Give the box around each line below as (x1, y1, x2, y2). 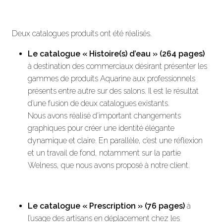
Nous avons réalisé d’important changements (28, 111, 181, 120)
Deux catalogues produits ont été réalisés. (12, 28, 152, 38)
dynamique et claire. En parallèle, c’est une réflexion (28, 135, 203, 145)
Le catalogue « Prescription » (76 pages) (28, 201, 185, 211)
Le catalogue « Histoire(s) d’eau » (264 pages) (28, 49, 205, 58)
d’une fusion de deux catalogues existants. (28, 98, 169, 108)
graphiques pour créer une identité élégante (28, 123, 174, 133)
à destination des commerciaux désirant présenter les (28, 61, 207, 71)
